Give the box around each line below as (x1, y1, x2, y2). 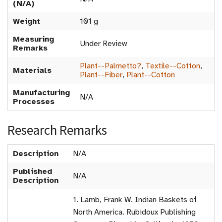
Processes (13, 97, 55, 107)
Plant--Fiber (80, 70, 122, 80)
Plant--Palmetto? (80, 61, 141, 71)
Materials (13, 65, 52, 76)
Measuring (13, 34, 54, 45)
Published (13, 166, 52, 177)
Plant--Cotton (126, 70, 175, 80)
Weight (13, 16, 40, 27)
